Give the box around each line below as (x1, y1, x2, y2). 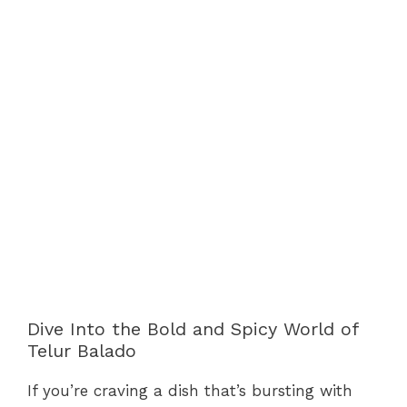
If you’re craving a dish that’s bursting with (27, 381, 352, 400)
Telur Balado (27, 339, 136, 362)
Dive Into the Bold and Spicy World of (27, 317, 358, 340)
